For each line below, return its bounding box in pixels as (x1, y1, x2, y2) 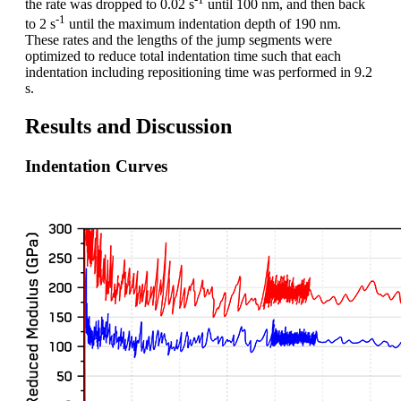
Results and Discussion (25, 115, 232, 139)
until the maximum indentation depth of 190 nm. (65, 16, 341, 32)
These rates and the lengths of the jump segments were (25, 32, 332, 48)
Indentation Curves (25, 156, 167, 175)
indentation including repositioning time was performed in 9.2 (25, 64, 372, 81)
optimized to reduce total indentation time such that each (25, 48, 341, 64)
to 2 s (25, 16, 55, 32)
